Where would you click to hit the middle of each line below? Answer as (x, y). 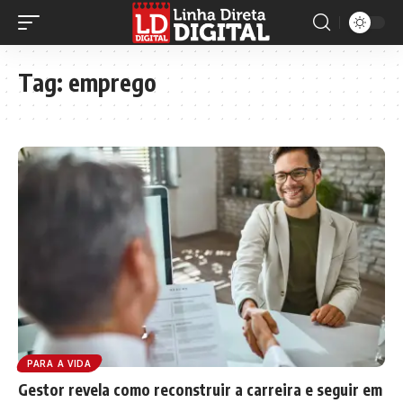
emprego (112, 82)
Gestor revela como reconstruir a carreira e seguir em (200, 389)
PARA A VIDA (59, 363)
